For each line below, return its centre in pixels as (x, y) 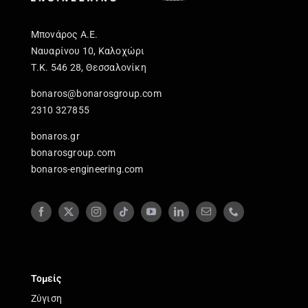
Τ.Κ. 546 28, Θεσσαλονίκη (88, 67)
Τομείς (46, 279)
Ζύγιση (46, 299)
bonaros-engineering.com (87, 169)
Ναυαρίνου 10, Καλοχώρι (88, 51)
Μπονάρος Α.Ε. (64, 34)
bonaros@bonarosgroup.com (96, 93)
